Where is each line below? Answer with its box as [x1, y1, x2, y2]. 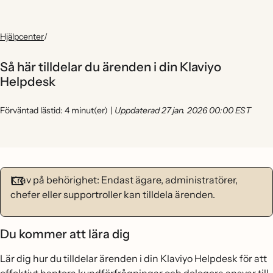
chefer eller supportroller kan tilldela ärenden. [10, 188, 215, 200]
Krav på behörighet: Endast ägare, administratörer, [10, 174, 238, 186]
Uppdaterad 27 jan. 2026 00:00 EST [115, 105, 251, 116]
